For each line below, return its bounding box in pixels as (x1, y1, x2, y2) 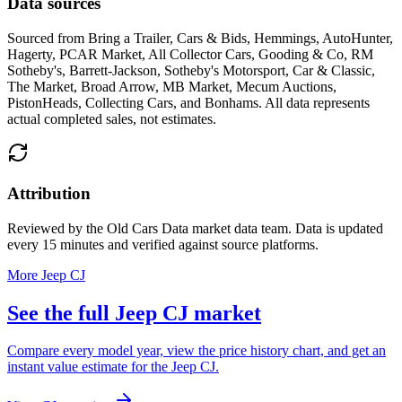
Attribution (7, 183, 91, 203)
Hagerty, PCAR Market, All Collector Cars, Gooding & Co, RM (7, 47, 373, 63)
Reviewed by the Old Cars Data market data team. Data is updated (7, 220, 383, 236)
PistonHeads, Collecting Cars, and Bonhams (7, 95, 258, 111)
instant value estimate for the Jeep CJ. (7, 359, 219, 375)
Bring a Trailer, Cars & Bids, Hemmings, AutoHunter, (88, 31, 393, 47)
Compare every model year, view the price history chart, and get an (7, 343, 386, 359)
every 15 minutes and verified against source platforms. (7, 236, 319, 252)
